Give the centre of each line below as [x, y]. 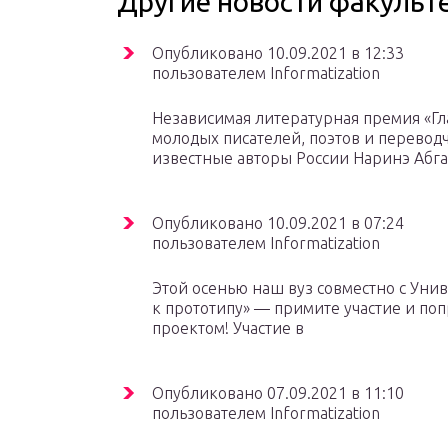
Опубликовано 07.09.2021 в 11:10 [278, 393]
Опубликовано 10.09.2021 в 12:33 [278, 53]
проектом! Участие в [228, 328]
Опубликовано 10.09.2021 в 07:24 [278, 223]
